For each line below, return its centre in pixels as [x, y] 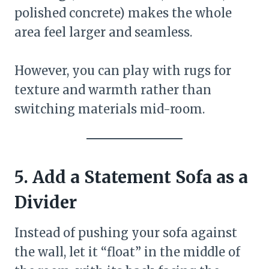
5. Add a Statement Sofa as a [131, 177]
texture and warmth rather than [113, 90]
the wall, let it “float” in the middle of [127, 252]
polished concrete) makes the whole [123, 13]
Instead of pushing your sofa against [126, 233]
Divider [46, 202]
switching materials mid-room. [110, 109]
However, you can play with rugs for [123, 71]
